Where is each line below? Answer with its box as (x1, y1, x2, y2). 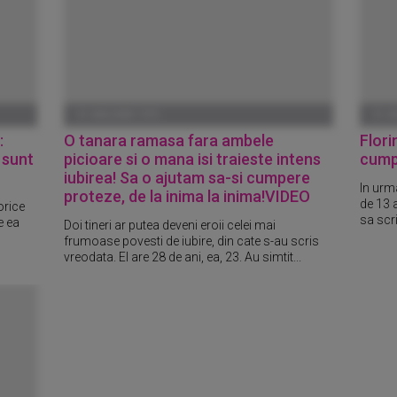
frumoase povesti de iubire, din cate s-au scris (64, 233, 320, 248)
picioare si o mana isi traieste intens (64, 150, 322, 168)
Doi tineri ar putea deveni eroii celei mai (64, 217, 276, 232)
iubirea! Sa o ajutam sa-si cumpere (64, 168, 311, 187)
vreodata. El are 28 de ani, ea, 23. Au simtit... (64, 249, 302, 264)
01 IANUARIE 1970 (77, 109, 160, 121)
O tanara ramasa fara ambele (64, 131, 275, 150)
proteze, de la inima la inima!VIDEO (64, 187, 311, 206)
